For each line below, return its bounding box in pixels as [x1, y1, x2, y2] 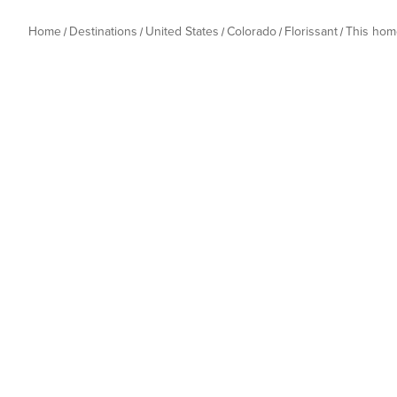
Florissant [284, 24, 338, 39]
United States [145, 24, 219, 39]
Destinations [69, 24, 137, 39]
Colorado [227, 24, 276, 39]
